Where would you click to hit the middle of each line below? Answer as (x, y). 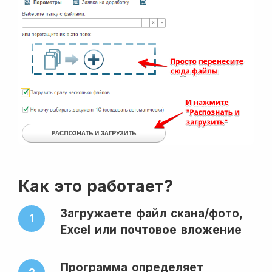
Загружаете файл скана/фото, (151, 214)
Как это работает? (96, 186)
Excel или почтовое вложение (151, 230)
